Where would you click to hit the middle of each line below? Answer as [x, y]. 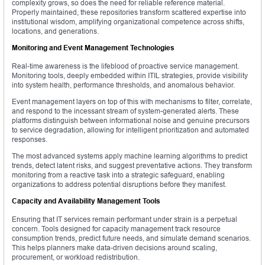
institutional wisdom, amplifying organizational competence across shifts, [128, 22]
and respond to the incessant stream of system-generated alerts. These [125, 111]
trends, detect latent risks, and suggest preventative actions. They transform [132, 166]
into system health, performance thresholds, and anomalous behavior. [123, 85]
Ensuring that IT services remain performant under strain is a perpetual [125, 219]
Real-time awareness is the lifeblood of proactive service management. [125, 66]
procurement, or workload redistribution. [76, 257]
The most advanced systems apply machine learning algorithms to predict [130, 156]
